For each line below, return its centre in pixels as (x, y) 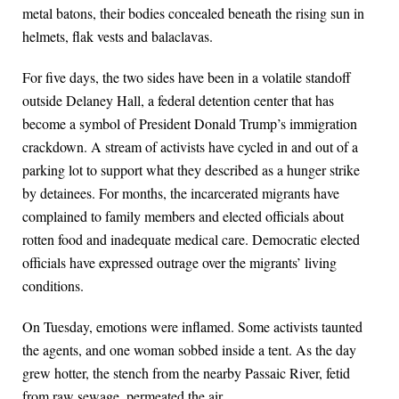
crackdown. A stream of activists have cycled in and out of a (190, 147)
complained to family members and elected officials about (183, 216)
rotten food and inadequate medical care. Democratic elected (191, 240)
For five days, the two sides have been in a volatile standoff (187, 77)
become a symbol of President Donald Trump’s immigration (190, 124)
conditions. (53, 286)
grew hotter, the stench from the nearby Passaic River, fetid (186, 373)
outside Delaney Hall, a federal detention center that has (178, 101)
